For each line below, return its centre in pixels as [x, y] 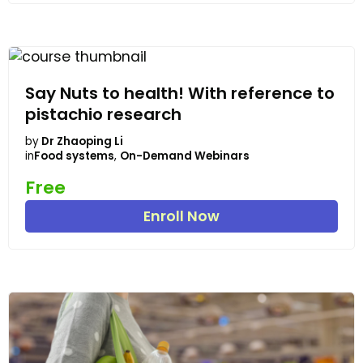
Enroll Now [181, 217]
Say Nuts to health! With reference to [180, 93]
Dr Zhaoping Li [82, 142]
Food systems [74, 156]
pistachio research [103, 114]
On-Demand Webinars [185, 156]
